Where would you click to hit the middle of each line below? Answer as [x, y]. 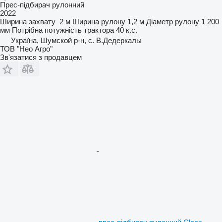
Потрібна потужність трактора [63, 30]
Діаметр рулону [173, 22]
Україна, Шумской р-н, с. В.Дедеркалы [76, 41]
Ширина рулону [99, 22]
